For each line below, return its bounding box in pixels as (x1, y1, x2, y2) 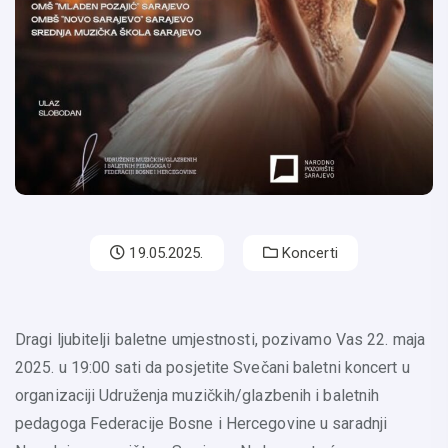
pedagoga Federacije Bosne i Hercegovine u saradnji (15, 414, 388, 434)
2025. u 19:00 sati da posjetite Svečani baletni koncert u (15, 358, 410, 378)
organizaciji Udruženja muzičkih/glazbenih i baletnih (15, 386, 380, 406)
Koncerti (277, 244, 338, 263)
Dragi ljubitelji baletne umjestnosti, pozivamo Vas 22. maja (15, 330, 425, 350)
